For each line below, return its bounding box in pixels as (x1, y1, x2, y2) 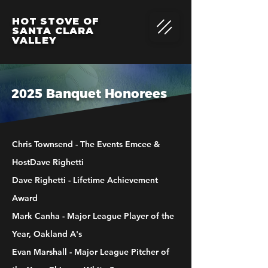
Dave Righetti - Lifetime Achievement (12, 175, 158, 185)
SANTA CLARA (12, 25, 94, 36)
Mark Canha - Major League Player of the (12, 211, 174, 221)
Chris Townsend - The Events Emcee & (12, 139, 160, 150)
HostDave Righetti (12, 157, 84, 167)
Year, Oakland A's (12, 229, 82, 239)
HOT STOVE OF (12, 16, 103, 27)
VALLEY (12, 35, 56, 46)
